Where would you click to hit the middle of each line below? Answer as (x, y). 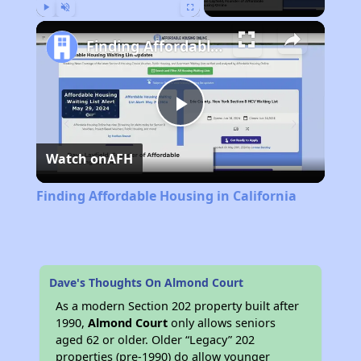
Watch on (76, 159)
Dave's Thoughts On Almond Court (147, 283)
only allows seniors (222, 323)
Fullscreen (205, 24)
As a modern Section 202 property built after (178, 306)
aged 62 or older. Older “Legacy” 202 (156, 340)
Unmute (77, 24)
